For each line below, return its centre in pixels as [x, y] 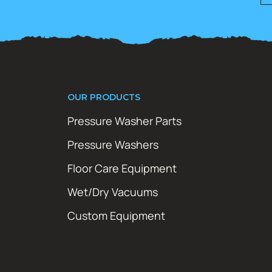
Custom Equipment [116, 215]
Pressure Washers [113, 144]
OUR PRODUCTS [104, 97]
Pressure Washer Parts [124, 121]
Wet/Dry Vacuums [113, 192]
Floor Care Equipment [122, 168]
